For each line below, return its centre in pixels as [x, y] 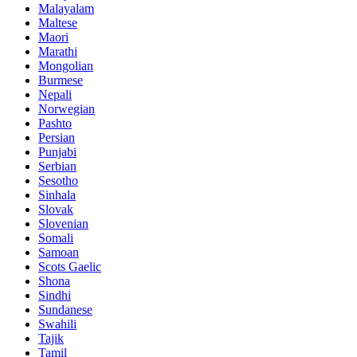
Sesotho [58, 180]
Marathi [58, 51]
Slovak [56, 209]
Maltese [58, 22]
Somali [56, 237]
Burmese [61, 80]
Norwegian [67, 108]
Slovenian [63, 223]
